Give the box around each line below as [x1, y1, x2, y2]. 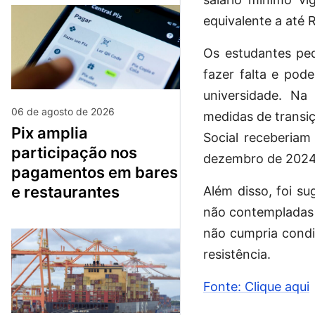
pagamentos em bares [11, 162, 178, 181]
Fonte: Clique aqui [203, 279, 309, 295]
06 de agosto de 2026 [11, 105, 115, 117]
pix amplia [11, 123, 21, 142]
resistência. [203, 247, 271, 262]
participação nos [11, 143, 137, 162]
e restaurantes [11, 182, 120, 201]
